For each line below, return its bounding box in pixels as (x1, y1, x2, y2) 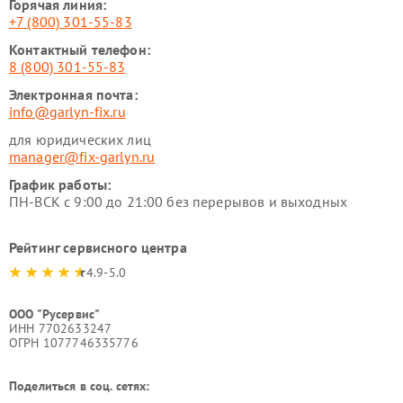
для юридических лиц (9, 130, 151, 149)
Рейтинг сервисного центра (9, 238, 187, 257)
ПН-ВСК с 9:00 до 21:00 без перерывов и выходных (9, 193, 348, 211)
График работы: (9, 175, 112, 194)
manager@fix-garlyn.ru (9, 148, 156, 166)
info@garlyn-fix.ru (9, 103, 126, 121)
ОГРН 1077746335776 (9, 335, 139, 352)
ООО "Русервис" (9, 306, 101, 323)
